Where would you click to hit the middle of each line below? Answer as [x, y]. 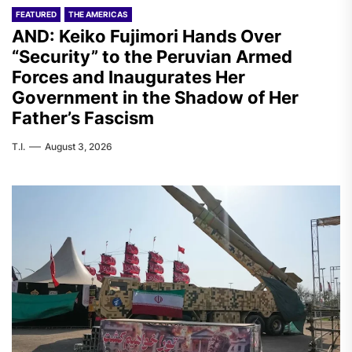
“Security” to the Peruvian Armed [152, 57]
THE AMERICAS [98, 14]
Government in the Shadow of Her [155, 97]
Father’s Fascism [83, 118]
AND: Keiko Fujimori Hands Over [147, 36]
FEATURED [36, 14]
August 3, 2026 [79, 147]
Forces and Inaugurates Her [128, 77]
